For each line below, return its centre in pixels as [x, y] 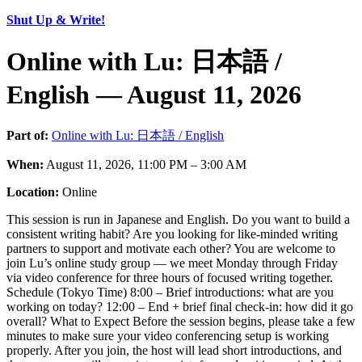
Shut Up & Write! [56, 20]
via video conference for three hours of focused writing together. [170, 277]
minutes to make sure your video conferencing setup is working [168, 335]
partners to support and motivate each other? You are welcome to [171, 248]
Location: [33, 192]
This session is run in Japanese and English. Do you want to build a [178, 219]
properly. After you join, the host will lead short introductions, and [174, 350]
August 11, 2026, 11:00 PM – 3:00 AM [145, 164]
